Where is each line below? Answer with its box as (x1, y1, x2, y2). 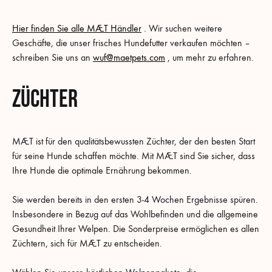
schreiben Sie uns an (12, 51, 93, 63)
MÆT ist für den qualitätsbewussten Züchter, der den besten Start (12, 135, 255, 148)
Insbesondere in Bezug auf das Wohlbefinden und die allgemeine (12, 208, 258, 220)
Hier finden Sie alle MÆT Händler (12, 22, 141, 34)
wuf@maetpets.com (93, 51, 165, 63)
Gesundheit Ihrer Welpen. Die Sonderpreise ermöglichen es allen (12, 223, 259, 235)
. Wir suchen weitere (141, 22, 222, 34)
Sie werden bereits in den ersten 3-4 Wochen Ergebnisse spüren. (12, 194, 258, 206)
